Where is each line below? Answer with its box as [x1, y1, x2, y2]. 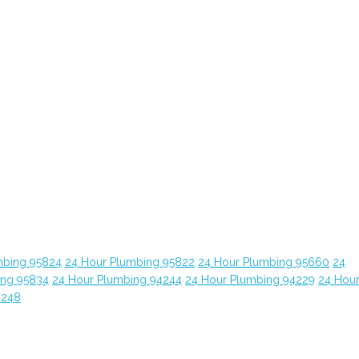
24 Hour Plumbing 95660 [198, 256, 329, 268]
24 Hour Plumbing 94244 [52, 273, 182, 286]
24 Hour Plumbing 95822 [65, 256, 195, 268]
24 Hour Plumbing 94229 [185, 273, 315, 286]
